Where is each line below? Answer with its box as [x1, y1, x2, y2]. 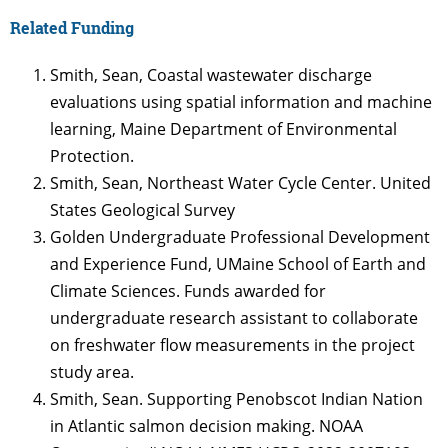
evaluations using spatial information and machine [50, 91, 432, 114]
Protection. [50, 145, 134, 168]
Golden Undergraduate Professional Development [50, 226, 430, 249]
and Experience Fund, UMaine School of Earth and [50, 253, 426, 276]
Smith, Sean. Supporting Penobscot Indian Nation [50, 388, 423, 411]
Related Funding [10, 17, 134, 39]
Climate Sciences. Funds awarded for [50, 280, 326, 303]
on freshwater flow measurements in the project [50, 334, 415, 357]
